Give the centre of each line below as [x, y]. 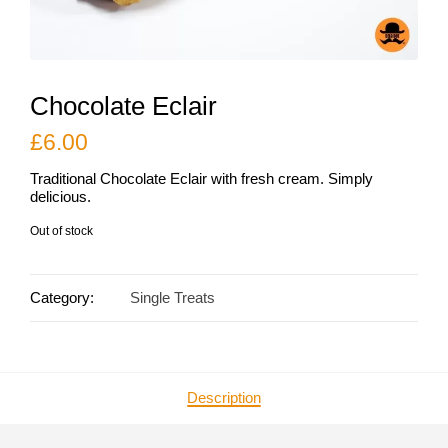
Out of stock [61, 230]
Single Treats [173, 297]
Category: [62, 297]
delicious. [60, 197]
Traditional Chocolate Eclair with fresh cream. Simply [201, 179]
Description [224, 398]
